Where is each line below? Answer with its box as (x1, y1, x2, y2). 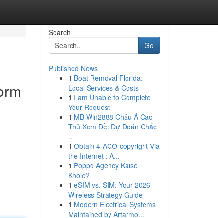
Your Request (68, 102, 110, 112)
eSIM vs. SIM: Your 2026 (73, 180, 150, 190)
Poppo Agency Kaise (73, 161, 138, 170)
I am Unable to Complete (73, 92, 151, 102)
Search (48, 27, 71, 37)
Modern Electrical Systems (73, 200, 156, 209)
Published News (48, 63, 98, 73)
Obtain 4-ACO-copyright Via (73, 141, 160, 151)
